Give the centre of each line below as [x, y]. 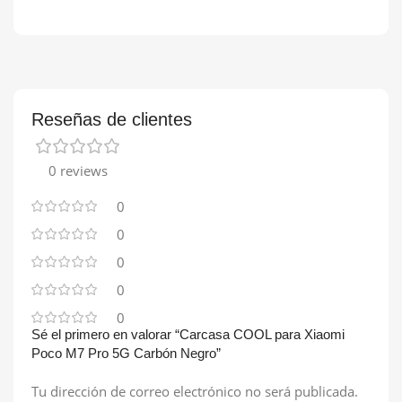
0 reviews [78, 170]
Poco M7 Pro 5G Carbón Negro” [126, 353]
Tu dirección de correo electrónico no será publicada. [195, 391]
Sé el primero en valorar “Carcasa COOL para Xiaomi [188, 334]
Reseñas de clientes [112, 119]
